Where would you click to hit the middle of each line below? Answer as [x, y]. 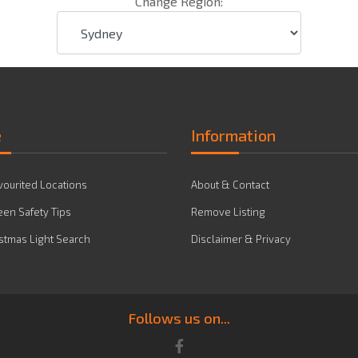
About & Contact [230, 185]
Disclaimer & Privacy [241, 239]
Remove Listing [228, 212]
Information [233, 135]
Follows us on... [179, 318]
